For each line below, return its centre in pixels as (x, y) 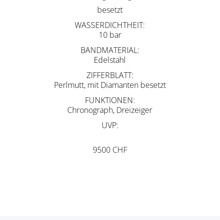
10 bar (110, 35)
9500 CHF (110, 150)
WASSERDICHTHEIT (109, 25)
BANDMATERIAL (109, 50)
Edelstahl (110, 60)
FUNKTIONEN (109, 100)
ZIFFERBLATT (109, 75)
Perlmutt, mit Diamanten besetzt (110, 85)
